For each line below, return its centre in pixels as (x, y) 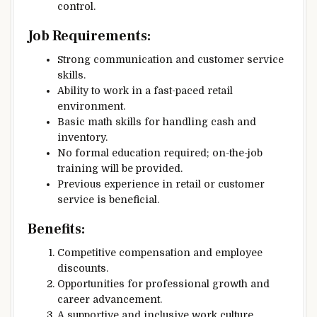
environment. (91, 106)
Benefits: (56, 229)
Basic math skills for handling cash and (157, 121)
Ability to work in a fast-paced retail (145, 90)
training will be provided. (120, 168)
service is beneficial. (108, 199)
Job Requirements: (89, 36)
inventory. (82, 137)
